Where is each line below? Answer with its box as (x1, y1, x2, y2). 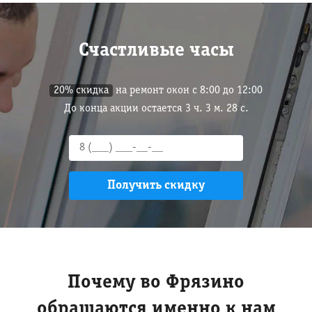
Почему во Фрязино (68, 274, 244, 292)
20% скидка (54, 86, 109, 95)
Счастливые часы (78, 42, 234, 60)
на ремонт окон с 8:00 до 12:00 (113, 86, 263, 95)
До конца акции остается (63, 104, 185, 114)
